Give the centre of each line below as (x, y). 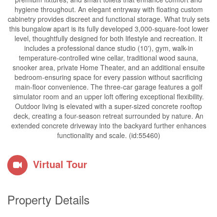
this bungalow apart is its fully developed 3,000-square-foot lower (108, 29)
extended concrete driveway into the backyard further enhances (108, 125)
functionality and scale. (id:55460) (108, 135)
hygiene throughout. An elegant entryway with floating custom (108, 9)
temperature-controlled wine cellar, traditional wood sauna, (108, 58)
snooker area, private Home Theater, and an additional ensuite (108, 67)
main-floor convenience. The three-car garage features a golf (108, 87)
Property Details (48, 199)
